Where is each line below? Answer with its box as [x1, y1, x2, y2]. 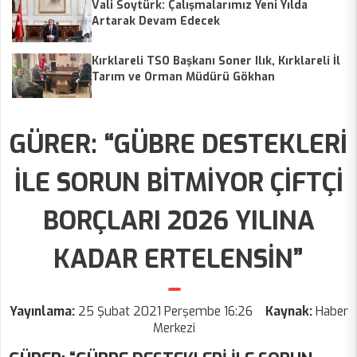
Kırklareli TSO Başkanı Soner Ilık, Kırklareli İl [92, 53, 340, 69]
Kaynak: [265, 303, 312, 320]
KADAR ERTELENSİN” [53, 242, 304, 277]
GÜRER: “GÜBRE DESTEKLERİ [10, 127, 347, 162]
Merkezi [152, 320, 195, 337]
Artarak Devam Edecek [92, 14, 220, 29]
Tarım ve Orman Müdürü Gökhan [92, 69, 275, 85]
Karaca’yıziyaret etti [92, 85, 206, 101]
